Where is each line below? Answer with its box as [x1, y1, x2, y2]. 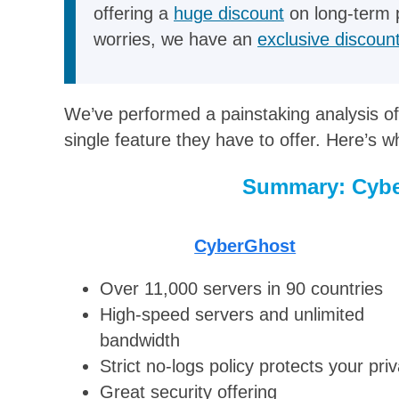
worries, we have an [94, 29, 257, 50]
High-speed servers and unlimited [100, 305, 365, 325]
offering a [94, 4, 174, 24]
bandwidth [100, 330, 181, 351]
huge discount [174, 4, 284, 24]
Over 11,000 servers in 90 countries [100, 279, 384, 299]
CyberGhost [194, 235, 297, 256]
